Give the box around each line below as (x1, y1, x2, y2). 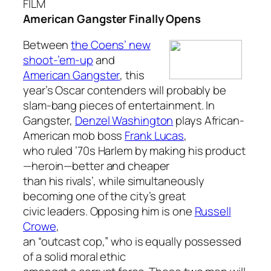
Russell (194, 203, 231, 220)
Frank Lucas (125, 128, 184, 144)
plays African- (173, 113, 244, 129)
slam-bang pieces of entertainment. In (23, 97, 215, 114)
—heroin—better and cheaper (23, 158, 170, 174)
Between (23, 37, 71, 53)
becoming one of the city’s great (23, 188, 186, 204)
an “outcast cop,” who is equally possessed (23, 233, 241, 250)
